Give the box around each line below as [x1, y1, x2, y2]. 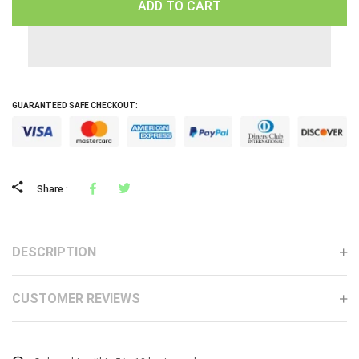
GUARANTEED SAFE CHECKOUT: [12, 100, 138, 110]
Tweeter [139, 180, 178, 196]
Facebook [104, 180, 146, 196]
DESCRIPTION [12, 244, 96, 260]
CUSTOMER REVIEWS [12, 291, 140, 307]
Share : [37, 184, 68, 196]
